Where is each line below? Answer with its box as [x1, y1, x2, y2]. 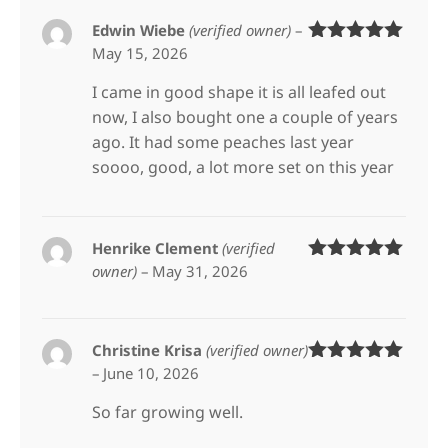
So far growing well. [92, 400, 244, 423]
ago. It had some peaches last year [92, 130, 355, 153]
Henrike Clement [92, 237, 223, 258]
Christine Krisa [92, 339, 207, 360]
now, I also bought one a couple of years [92, 105, 399, 128]
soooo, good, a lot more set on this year [92, 155, 395, 178]
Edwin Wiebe [92, 19, 190, 40]
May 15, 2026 [92, 42, 189, 63]
